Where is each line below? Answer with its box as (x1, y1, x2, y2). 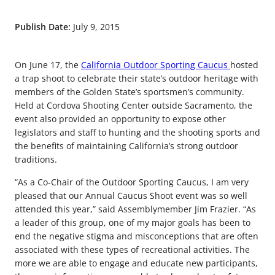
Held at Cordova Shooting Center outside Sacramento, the (15, 99, 252, 112)
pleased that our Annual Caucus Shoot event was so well (15, 189, 247, 201)
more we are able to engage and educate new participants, (15, 257, 258, 269)
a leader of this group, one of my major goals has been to (15, 216, 250, 228)
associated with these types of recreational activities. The (15, 243, 250, 255)
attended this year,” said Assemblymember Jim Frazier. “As (15, 203, 256, 215)
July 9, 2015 (73, 21, 120, 33)
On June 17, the (15, 59, 81, 71)
